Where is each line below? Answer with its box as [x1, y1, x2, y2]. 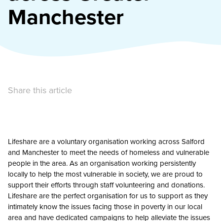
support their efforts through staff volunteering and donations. [8, 180, 205, 190]
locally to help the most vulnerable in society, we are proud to [8, 169, 203, 180]
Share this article [8, 84, 72, 97]
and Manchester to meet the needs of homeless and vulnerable [8, 147, 209, 158]
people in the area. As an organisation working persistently [8, 158, 196, 169]
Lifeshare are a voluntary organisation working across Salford [8, 136, 205, 147]
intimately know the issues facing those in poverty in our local [8, 201, 202, 212]
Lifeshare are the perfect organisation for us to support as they [8, 190, 208, 201]
